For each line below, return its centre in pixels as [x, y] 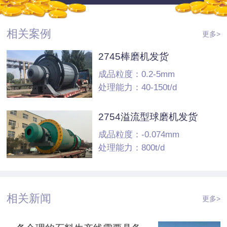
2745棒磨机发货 [133, 57]
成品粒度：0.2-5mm [136, 74]
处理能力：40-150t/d [137, 87]
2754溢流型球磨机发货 [148, 117]
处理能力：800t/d [131, 147]
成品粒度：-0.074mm [139, 134]
